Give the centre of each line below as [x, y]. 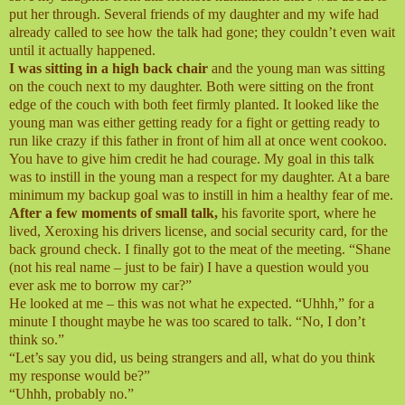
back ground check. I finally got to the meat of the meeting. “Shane [200, 250]
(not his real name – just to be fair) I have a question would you [189, 268]
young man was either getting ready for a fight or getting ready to [194, 123]
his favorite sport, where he [297, 213]
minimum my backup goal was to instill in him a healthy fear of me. [201, 195]
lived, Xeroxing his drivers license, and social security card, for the [198, 231]
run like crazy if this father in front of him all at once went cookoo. [198, 141]
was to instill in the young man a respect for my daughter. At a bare [199, 177]
